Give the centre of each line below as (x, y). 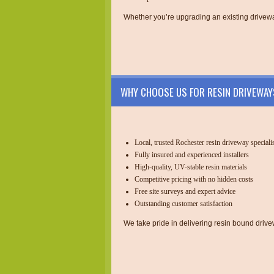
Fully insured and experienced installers (192, 154)
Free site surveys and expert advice (185, 191)
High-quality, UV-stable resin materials (191, 167)
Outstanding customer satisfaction (183, 203)
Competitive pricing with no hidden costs (194, 179)
